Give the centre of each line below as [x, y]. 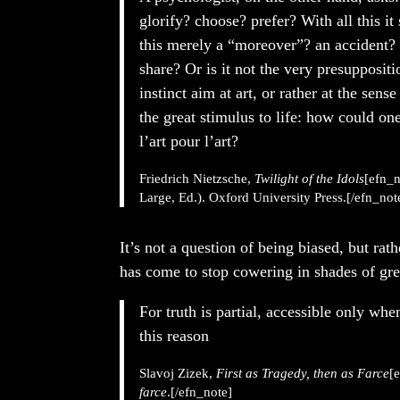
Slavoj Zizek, [178, 373]
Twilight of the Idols [310, 179]
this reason [175, 335]
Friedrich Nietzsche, [197, 179]
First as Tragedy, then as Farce [303, 373]
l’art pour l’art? [189, 142]
